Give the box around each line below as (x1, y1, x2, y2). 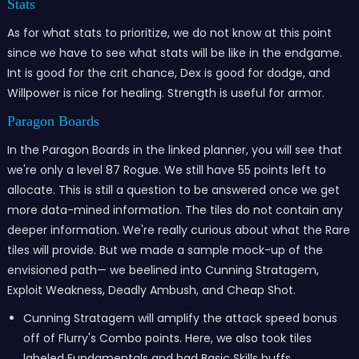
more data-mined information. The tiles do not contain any (6, 202, 343, 218)
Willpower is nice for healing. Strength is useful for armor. (6, 85, 325, 101)
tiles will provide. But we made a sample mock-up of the (6, 242, 323, 258)
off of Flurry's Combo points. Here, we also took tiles (22, 330, 312, 346)
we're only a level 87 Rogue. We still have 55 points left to (6, 162, 326, 178)
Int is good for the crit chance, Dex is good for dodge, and (6, 65, 330, 81)
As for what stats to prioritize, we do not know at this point (6, 25, 332, 41)
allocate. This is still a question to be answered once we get (6, 182, 340, 198)
